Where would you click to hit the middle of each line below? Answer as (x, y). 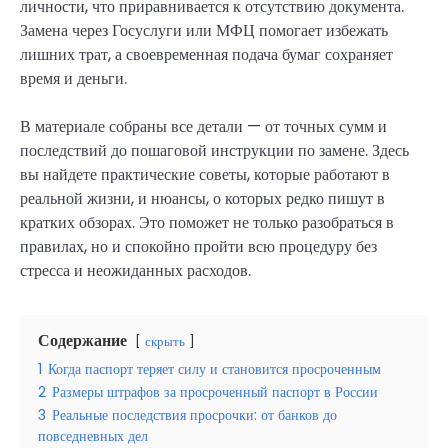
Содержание (82, 341)
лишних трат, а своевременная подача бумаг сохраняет (206, 55)
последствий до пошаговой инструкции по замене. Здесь (214, 151)
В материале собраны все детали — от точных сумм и (203, 127)
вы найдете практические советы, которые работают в (205, 175)
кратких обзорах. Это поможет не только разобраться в (207, 223)
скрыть (165, 342)
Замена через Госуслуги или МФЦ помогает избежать (204, 31)
